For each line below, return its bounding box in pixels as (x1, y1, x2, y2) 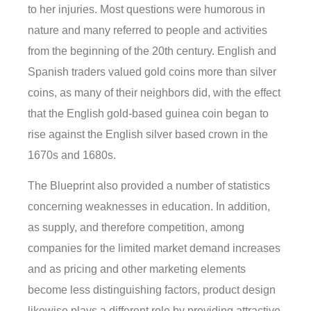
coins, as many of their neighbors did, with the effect (28, 87, 280, 99)
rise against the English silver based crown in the (28, 128, 268, 141)
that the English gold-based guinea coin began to (28, 108, 269, 120)
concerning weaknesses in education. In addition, (28, 201, 270, 213)
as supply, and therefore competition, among (28, 221, 244, 234)
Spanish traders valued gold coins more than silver (28, 66, 276, 78)
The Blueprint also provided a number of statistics (28, 180, 270, 192)
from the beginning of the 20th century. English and (28, 45, 276, 58)
